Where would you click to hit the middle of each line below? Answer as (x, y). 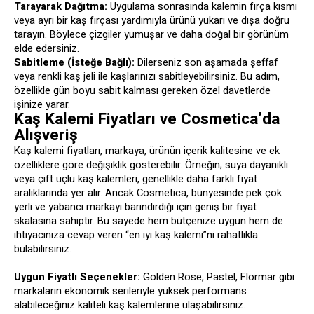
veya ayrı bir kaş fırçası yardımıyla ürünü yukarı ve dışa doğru (152, 21)
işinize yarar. (42, 105)
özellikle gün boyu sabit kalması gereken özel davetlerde (142, 91)
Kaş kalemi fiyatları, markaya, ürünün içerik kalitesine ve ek (147, 151)
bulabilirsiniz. (43, 249)
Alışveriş (46, 135)
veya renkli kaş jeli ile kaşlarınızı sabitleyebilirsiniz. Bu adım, (147, 77)
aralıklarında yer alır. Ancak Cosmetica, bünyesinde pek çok (148, 193)
